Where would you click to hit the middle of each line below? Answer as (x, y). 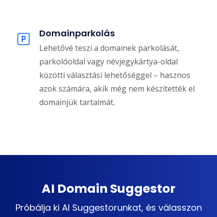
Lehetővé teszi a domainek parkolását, (109, 48)
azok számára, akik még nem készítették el (117, 89)
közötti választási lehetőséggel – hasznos (115, 75)
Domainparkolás (77, 33)
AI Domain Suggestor (108, 189)
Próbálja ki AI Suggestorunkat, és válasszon (108, 208)
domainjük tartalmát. (77, 102)
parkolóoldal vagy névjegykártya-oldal (108, 62)
